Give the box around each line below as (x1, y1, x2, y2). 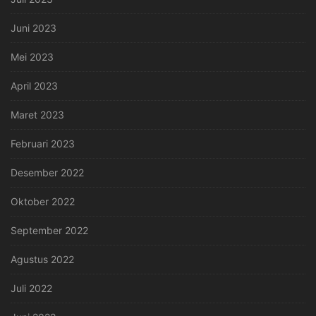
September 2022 (11, 224, 88, 237)
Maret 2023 (11, 109, 64, 121)
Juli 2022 (11, 282, 52, 295)
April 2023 (11, 80, 58, 92)
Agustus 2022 (11, 253, 74, 266)
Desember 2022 (11, 166, 84, 179)
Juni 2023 (11, 22, 56, 35)
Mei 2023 (11, 51, 54, 63)
